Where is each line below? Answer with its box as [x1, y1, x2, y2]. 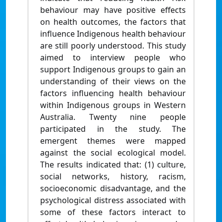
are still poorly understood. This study [40, 40, 186, 52]
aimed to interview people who [40, 52, 186, 63]
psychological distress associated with [40, 195, 186, 206]
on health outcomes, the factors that [40, 16, 186, 28]
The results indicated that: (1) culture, [40, 159, 186, 170]
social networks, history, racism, [40, 171, 186, 182]
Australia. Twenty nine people [40, 111, 186, 123]
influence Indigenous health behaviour [40, 28, 186, 40]
